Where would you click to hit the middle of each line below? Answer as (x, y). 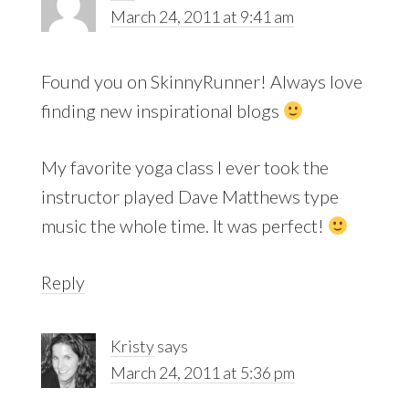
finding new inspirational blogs (162, 110)
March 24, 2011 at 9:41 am (202, 16)
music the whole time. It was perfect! (184, 225)
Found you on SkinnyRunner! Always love (201, 81)
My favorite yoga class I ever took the (184, 167)
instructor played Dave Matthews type (189, 196)
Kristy (132, 346)
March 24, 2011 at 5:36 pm (202, 372)
